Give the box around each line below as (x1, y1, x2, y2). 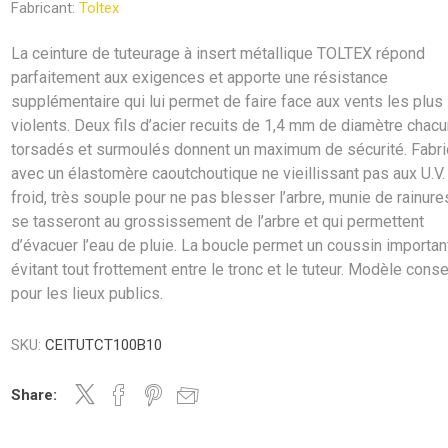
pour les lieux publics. (11, 284, 164, 303)
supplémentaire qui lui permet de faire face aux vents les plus (11, 92, 444, 111)
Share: (11, 386, 58, 404)
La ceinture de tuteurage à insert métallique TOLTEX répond (11, 44, 426, 63)
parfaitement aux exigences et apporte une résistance (11, 68, 389, 87)
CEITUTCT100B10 (45, 336, 163, 354)
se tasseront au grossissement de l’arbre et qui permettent (11, 212, 425, 231)
